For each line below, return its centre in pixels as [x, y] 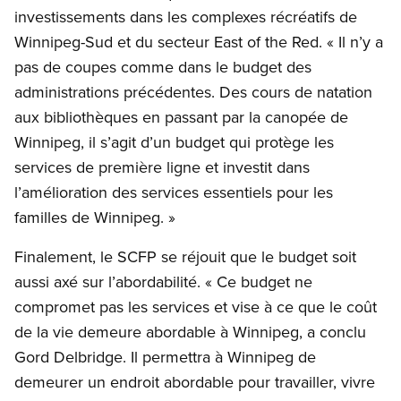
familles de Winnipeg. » [95, 218]
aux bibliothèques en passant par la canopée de [181, 117]
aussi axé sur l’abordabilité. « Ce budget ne [163, 282]
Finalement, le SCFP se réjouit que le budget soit [185, 257]
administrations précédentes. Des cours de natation [193, 92]
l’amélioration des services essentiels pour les [174, 192]
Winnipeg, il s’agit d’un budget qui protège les [174, 142]
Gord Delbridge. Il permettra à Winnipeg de [165, 357]
